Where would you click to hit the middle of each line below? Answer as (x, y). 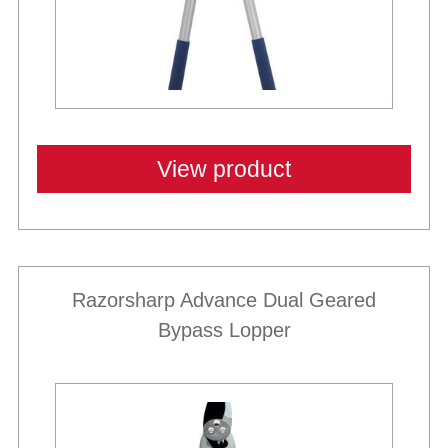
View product (224, 169)
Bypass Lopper (224, 330)
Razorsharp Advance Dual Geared (224, 300)
